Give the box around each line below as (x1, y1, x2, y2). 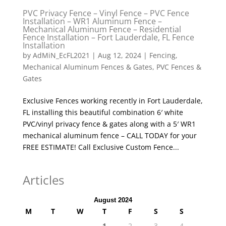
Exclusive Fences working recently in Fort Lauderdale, (22, 95, 203, 105)
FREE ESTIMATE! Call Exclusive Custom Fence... (22, 142, 179, 152)
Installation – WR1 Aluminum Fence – (22, 15, 162, 27)
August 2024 (93, 196, 132, 204)
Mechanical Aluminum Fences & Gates (22, 62, 152, 72)
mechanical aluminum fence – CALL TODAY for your (22, 130, 197, 140)
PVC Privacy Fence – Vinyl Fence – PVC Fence (22, 7, 189, 19)
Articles (22, 171, 64, 188)
